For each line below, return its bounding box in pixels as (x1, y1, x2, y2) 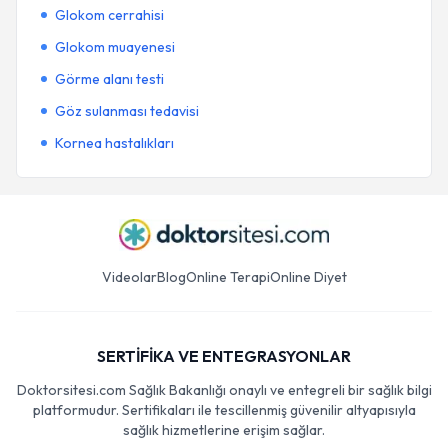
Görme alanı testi (55, 70, 164, 88)
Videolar (101, 268, 157, 286)
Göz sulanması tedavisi (55, 102, 199, 120)
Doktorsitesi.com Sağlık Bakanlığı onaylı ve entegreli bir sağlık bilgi (16, 381, 432, 399)
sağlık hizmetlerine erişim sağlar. (123, 421, 325, 439)
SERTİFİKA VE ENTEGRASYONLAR (97, 346, 351, 366)
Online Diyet (269, 268, 347, 286)
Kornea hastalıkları (55, 134, 174, 152)
